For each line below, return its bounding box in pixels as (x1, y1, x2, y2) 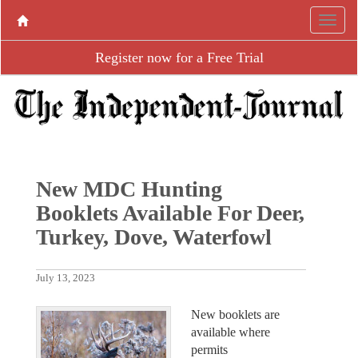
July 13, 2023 (35, 272, 95, 284)
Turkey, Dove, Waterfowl (35, 224, 272, 249)
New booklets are (191, 307, 280, 321)
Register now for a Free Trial (94, 50, 264, 66)
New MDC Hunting (35, 176, 222, 201)
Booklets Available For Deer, (35, 200, 304, 225)
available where (191, 324, 270, 339)
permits (191, 342, 228, 356)
